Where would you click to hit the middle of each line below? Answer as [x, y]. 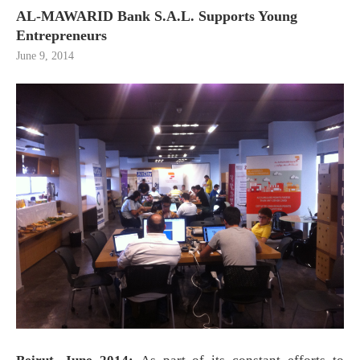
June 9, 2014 [45, 56]
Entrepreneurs [61, 36]
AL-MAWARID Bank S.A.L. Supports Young [157, 16]
